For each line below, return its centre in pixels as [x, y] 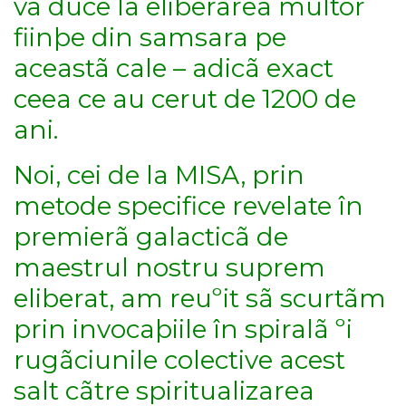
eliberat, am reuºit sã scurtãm [200, 299]
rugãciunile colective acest [179, 360]
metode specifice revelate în [188, 206]
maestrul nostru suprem [169, 268]
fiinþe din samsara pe [150, 37]
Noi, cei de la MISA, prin [159, 175]
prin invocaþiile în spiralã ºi [183, 329]
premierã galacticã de [151, 237]
